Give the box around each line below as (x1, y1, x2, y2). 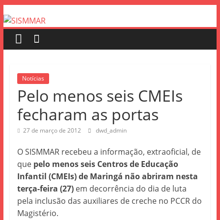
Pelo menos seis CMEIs (17, 85, 183, 106)
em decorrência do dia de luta (73, 183, 187, 194)
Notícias (22, 74, 44, 82)
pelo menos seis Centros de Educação (33, 159, 178, 169)
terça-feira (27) (17, 183, 74, 194)
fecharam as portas (17, 104, 159, 125)
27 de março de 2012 (23, 126, 81, 135)
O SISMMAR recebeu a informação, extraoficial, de (17, 146, 201, 157)
